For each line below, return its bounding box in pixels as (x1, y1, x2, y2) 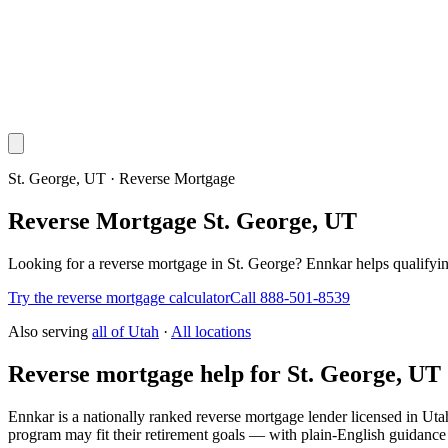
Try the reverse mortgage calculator (8, 288, 230, 306)
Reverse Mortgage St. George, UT (8, 207, 357, 234)
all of (92, 322, 128, 340)
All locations (171, 322, 251, 340)
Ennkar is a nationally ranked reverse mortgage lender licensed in (8, 407, 418, 425)
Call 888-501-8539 (230, 288, 350, 306)
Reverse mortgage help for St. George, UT (8, 360, 441, 387)
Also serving (8, 322, 88, 340)
